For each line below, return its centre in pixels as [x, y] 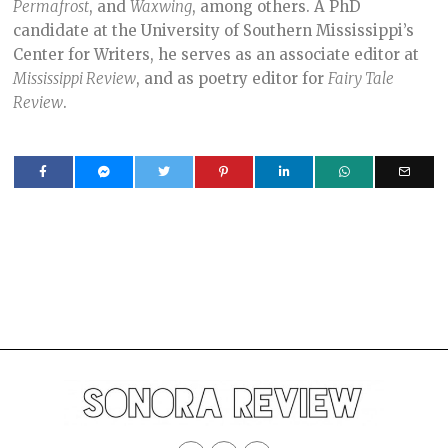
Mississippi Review [75, 79]
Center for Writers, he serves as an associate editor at [216, 55]
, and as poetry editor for [232, 79]
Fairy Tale [361, 79]
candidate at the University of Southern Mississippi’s [214, 31]
